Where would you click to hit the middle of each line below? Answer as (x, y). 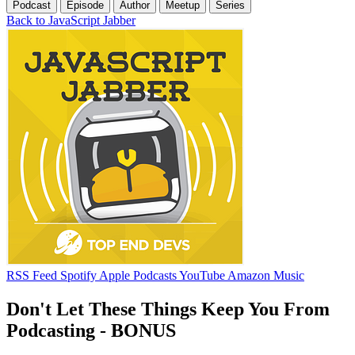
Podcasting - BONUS (91, 330)
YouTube (202, 275)
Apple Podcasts (138, 275)
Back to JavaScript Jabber (71, 20)
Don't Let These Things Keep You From (168, 309)
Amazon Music (266, 275)
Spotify (78, 275)
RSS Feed (32, 275)
